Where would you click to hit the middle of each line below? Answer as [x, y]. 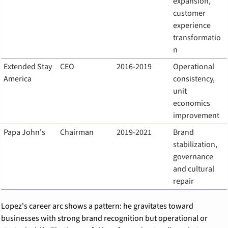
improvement [196, 115]
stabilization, [195, 144]
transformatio [197, 37]
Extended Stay [27, 66]
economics [191, 103]
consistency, [194, 79]
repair [183, 181]
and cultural [193, 169]
